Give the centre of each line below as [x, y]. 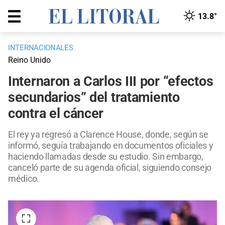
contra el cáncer [56, 114]
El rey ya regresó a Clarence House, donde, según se [108, 135]
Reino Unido [29, 60]
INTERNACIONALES [41, 48]
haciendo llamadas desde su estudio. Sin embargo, [106, 157]
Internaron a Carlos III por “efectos [111, 82]
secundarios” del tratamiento [94, 98]
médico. [24, 179]
